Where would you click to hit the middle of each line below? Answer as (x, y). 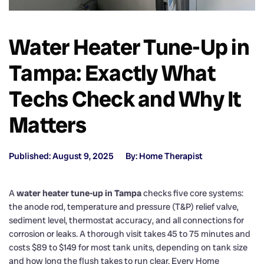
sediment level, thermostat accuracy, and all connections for (126, 220)
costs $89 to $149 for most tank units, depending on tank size (128, 247)
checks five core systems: (192, 193)
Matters (47, 125)
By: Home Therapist (164, 156)
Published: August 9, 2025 (61, 156)
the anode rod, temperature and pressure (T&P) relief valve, (124, 207)
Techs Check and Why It (125, 99)
